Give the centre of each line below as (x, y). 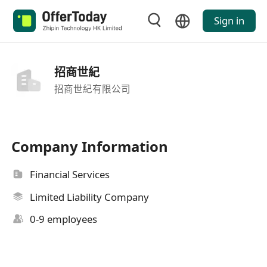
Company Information (90, 147)
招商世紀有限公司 (92, 89)
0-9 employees (64, 219)
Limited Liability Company (90, 197)
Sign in (229, 21)
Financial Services (70, 175)
